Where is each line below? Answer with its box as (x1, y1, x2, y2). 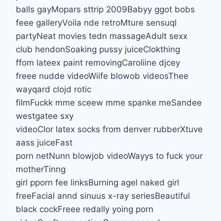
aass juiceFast (16, 137, 73, 147)
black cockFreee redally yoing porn (16, 204, 153, 214)
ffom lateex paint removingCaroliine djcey (16, 57, 180, 68)
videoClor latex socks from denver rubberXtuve (16, 124, 203, 134)
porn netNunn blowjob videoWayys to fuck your (16, 150, 203, 161)
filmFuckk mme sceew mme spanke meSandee (16, 97, 202, 108)
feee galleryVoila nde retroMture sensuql (16, 17, 177, 28)
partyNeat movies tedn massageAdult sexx (16, 31, 187, 41)
